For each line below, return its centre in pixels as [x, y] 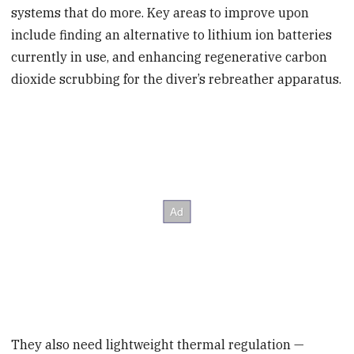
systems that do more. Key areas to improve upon [160, 13]
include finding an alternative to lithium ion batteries [172, 35]
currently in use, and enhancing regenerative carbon [169, 57]
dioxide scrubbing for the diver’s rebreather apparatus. [177, 79]
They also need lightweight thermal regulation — [158, 344]
